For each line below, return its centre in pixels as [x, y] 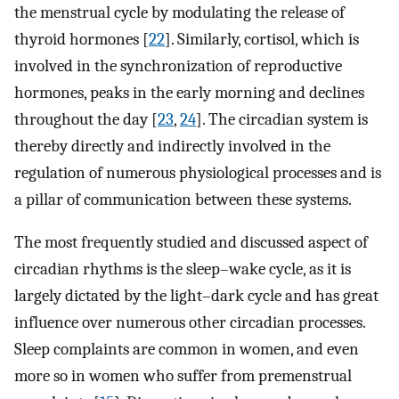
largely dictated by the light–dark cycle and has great [196, 296]
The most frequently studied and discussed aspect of [191, 243]
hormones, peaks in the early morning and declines [189, 92]
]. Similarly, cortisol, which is [262, 39]
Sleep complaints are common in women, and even [187, 350]
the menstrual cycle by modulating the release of [179, 12]
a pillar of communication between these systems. [183, 199]
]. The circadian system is [282, 119]
